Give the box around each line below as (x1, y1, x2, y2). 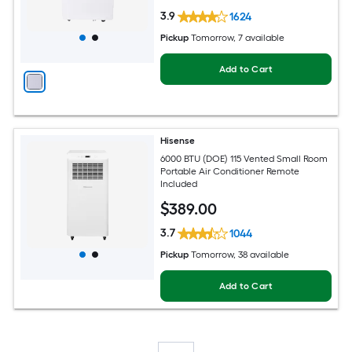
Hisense (160, 135, 196, 147)
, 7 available (233, 32, 285, 44)
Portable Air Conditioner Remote (160, 165, 300, 177)
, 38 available (233, 249, 290, 261)
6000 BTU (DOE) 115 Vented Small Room (160, 152, 328, 164)
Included (160, 178, 198, 189)
